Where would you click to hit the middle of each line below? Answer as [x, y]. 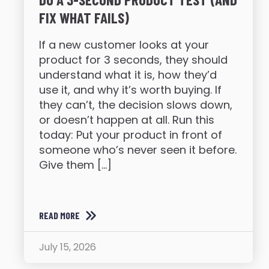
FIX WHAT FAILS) [84, 17]
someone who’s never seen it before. [138, 150]
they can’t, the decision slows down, [136, 104]
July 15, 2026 [68, 247]
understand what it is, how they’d [128, 74]
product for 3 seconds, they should [133, 59]
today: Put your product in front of [131, 134]
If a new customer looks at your [124, 44]
